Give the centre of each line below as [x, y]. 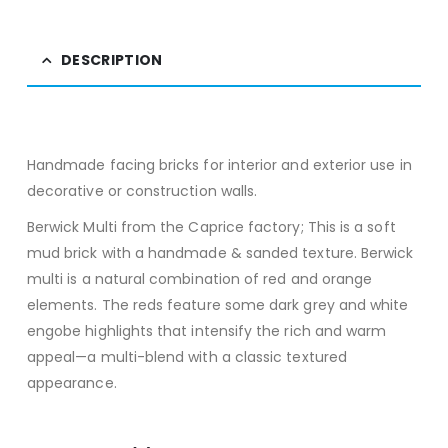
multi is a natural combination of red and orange [199, 278]
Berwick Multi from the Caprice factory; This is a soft [211, 226]
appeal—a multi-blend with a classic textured [186, 356]
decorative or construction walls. [142, 190]
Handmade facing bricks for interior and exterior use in [219, 164]
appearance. [71, 382]
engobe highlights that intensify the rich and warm [206, 330]
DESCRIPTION [112, 59]
